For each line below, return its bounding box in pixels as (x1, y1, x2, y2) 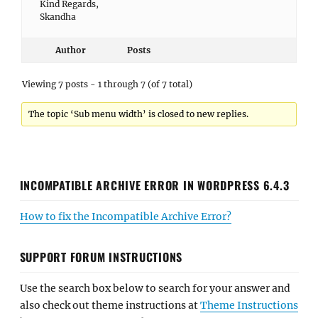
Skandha (40, 11, 76, 22)
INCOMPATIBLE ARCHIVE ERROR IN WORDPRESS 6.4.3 (19, 176, 290, 194)
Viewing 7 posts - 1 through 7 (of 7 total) (22, 79, 192, 89)
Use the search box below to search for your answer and (19, 281, 290, 295)
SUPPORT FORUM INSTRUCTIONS (19, 248, 182, 265)
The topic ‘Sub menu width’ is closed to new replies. (28, 109, 249, 119)
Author (55, 45, 86, 55)
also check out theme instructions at (19, 298, 200, 312)
